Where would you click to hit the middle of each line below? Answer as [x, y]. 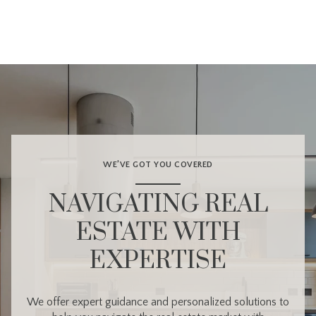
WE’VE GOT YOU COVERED [158, 164]
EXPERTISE [158, 261]
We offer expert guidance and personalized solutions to [158, 302]
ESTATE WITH [158, 232]
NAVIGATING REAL [158, 204]
